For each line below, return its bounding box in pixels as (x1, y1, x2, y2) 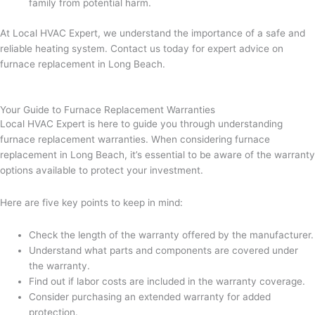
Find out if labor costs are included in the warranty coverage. (29, 275, 306, 287)
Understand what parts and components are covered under (29, 244, 299, 256)
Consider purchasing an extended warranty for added (29, 290, 271, 302)
